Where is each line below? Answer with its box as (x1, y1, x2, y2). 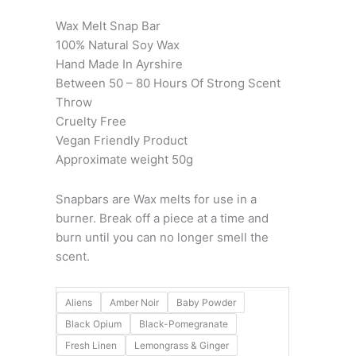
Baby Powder (176, 296, 236, 309)
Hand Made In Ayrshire (55, 56, 183, 72)
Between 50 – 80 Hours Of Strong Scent (55, 75, 281, 91)
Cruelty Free (55, 113, 126, 129)
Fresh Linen (64, 339, 117, 352)
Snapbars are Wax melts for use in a (55, 191, 257, 207)
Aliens (64, 296, 92, 309)
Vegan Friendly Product (55, 132, 188, 148)
